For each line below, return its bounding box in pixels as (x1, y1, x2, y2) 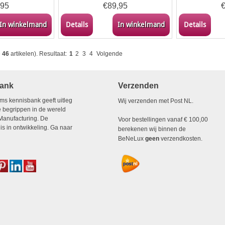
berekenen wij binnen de (118, 126, 186, 133)
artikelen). (9, 50, 39, 57)
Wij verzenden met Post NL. (118, 97, 193, 104)
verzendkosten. (159, 135, 202, 142)
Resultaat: (39, 50, 67, 57)
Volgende (96, 50, 123, 57)
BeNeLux (118, 135, 145, 142)
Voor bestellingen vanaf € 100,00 (118, 116, 208, 123)
